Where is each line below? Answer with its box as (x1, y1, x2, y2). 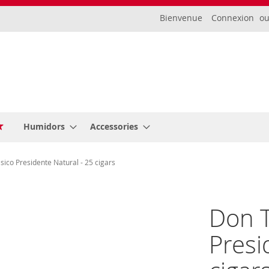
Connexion (211, 12, 254, 23)
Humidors (23, 121, 65, 132)
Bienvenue (160, 12, 202, 23)
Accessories (90, 121, 138, 132)
